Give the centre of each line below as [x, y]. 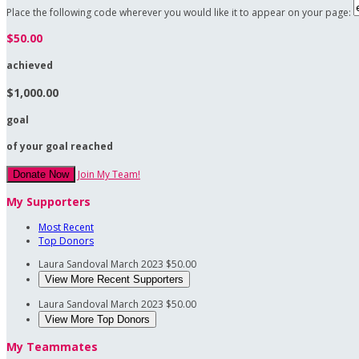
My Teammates [52, 347]
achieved [30, 66]
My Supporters [48, 202]
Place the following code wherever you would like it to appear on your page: [179, 13]
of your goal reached [60, 147]
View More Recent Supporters [114, 280]
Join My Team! [109, 175]
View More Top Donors [97, 320]
